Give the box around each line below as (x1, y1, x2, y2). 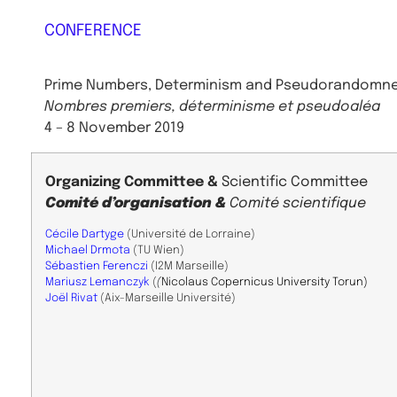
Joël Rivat (45, 292, 97, 304)
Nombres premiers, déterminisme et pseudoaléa (44, 99, 380, 115)
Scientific (222, 174, 287, 190)
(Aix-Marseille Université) (97, 292, 236, 304)
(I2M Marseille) (148, 260, 229, 272)
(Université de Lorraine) (124, 228, 255, 240)
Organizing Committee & (45, 174, 222, 190)
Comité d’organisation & (45, 195, 230, 211)
